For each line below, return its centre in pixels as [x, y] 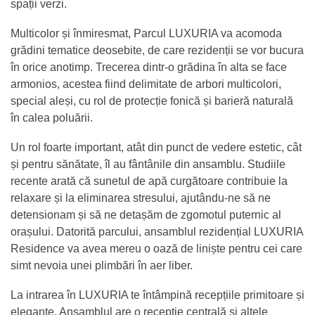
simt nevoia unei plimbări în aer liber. [102, 265]
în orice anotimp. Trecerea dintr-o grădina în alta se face [149, 67]
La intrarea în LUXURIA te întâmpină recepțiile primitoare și [157, 295]
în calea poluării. [53, 117]
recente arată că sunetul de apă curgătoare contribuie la [149, 181]
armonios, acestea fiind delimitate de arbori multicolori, [146, 84]
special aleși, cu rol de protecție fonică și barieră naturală [152, 101]
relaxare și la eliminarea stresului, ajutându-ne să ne [141, 198]
